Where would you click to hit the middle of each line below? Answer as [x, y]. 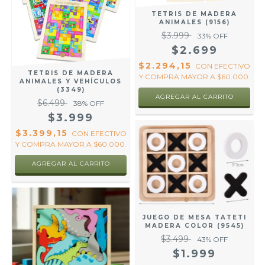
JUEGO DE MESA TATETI [194, 218]
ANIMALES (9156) [194, 22]
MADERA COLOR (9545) [194, 226]
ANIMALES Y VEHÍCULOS [71, 81]
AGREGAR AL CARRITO [71, 163]
